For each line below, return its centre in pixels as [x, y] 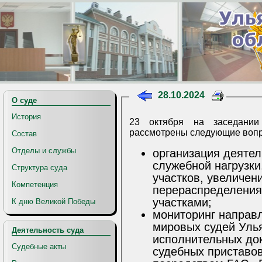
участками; [182, 202]
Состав [24, 134]
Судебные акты [39, 247]
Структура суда [39, 168]
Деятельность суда [48, 230]
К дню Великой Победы [54, 201]
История [26, 117]
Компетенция [35, 185]
